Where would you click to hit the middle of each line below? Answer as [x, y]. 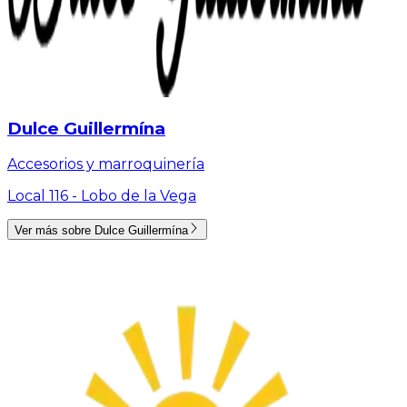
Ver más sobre [55, 230]
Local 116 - [44, 196]
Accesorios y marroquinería [106, 164]
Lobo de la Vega [139, 196]
